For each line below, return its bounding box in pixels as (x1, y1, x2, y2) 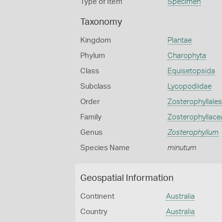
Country (80, 208, 108, 216)
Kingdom (80, 37, 111, 44)
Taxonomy (80, 18, 122, 27)
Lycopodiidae (167, 83, 212, 90)
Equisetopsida (167, 67, 215, 75)
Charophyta (167, 52, 206, 59)
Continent (80, 193, 114, 200)
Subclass (80, 83, 111, 90)
